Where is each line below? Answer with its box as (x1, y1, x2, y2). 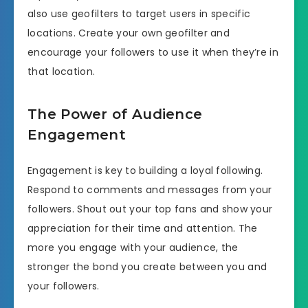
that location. (27, 64, 96, 78)
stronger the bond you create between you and (27, 259, 267, 274)
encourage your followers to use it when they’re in (27, 45, 278, 59)
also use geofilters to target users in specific (27, 6, 251, 21)
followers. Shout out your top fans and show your (27, 201, 273, 216)
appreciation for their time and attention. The (27, 221, 258, 235)
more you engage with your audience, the (27, 240, 239, 254)
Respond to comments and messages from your (27, 182, 272, 197)
